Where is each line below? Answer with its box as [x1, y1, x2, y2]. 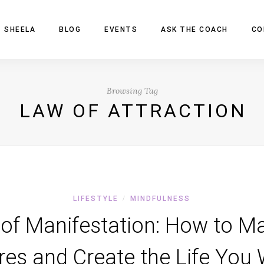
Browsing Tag [106, 85, 158, 96]
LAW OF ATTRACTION [19, 100, 247, 122]
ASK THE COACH [161, 25, 228, 34]
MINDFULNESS [130, 194, 191, 203]
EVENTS [104, 25, 137, 34]
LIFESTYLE [73, 194, 119, 203]
